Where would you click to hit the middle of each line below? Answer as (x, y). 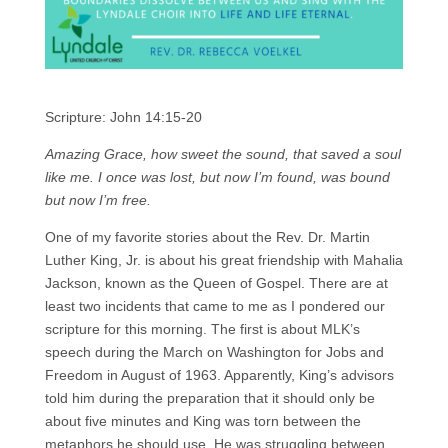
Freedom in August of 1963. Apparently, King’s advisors (219, 375)
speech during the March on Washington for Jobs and (214, 352)
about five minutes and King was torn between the (202, 421)
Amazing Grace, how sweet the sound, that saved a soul (222, 154)
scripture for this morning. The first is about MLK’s (202, 329)
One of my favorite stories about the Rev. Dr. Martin (207, 237)
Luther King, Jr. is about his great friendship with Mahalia (223, 260)
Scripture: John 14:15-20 (123, 117)
